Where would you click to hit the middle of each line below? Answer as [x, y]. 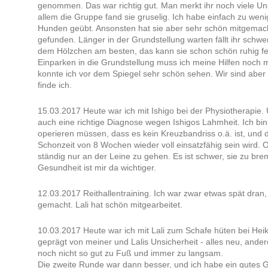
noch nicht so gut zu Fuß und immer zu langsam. [130, 253]
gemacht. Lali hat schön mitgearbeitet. [110, 205]
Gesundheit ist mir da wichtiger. [97, 168]
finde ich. [54, 85]
